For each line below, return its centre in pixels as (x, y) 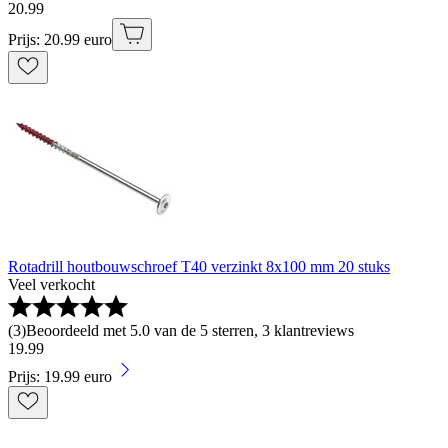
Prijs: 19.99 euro (60, 376)
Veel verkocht (51, 284)
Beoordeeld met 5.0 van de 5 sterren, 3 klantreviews (190, 330)
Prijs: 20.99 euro (60, 39)
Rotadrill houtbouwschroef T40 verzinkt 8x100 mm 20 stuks (199, 266)
